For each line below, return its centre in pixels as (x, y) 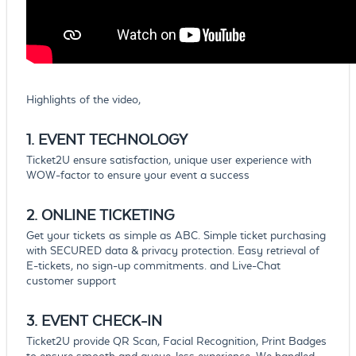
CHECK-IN (127, 321)
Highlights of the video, (83, 100)
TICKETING (136, 215)
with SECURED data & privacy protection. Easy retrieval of (172, 251)
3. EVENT (59, 321)
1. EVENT (57, 140)
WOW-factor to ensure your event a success (137, 175)
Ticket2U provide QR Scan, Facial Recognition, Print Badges (176, 341)
